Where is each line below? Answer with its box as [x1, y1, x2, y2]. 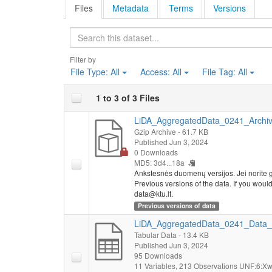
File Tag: [202, 65, 238, 78]
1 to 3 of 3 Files [95, 91, 160, 104]
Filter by [69, 53, 96, 64]
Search [192, 26, 222, 39]
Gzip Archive [134, 126, 176, 137]
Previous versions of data [138, 200, 216, 210]
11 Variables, [134, 260, 179, 271]
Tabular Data [134, 229, 177, 240]
